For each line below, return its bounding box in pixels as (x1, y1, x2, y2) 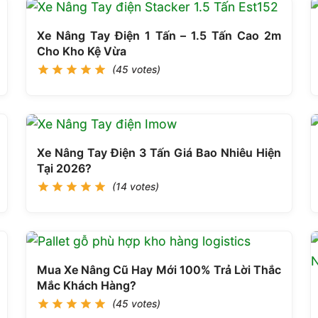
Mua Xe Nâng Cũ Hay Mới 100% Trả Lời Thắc (37, 262, 281, 277)
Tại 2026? (37, 160, 92, 175)
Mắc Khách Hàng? (37, 278, 136, 292)
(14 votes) (112, 180, 159, 192)
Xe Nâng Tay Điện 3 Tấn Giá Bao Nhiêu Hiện (37, 145, 281, 160)
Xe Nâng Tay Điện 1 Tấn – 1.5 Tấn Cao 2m (37, 28, 281, 43)
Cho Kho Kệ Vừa (37, 43, 126, 58)
